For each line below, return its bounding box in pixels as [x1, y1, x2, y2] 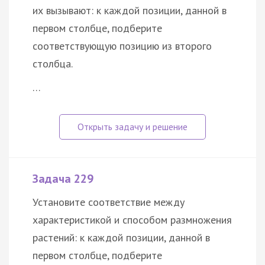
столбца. [33, 57, 73, 71]
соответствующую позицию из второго [33, 39, 212, 53]
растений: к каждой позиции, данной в [33, 231, 210, 245]
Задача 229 [33, 171, 93, 187]
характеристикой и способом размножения [33, 213, 232, 227]
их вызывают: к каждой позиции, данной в [33, 4, 227, 18]
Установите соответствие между [33, 195, 185, 209]
